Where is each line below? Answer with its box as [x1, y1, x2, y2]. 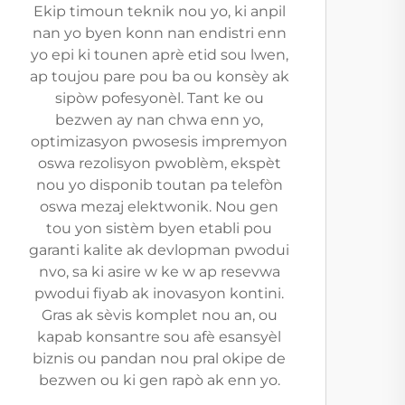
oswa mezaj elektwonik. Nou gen [40, 198, 278, 215]
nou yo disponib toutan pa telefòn [35, 176, 283, 193]
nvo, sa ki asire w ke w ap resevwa [38, 263, 280, 280]
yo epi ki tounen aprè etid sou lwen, [30, 46, 288, 63]
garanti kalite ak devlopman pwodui [29, 241, 289, 259]
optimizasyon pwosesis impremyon [31, 133, 287, 150]
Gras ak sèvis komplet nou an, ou [41, 306, 278, 324]
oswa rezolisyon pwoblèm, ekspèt [37, 155, 281, 172]
